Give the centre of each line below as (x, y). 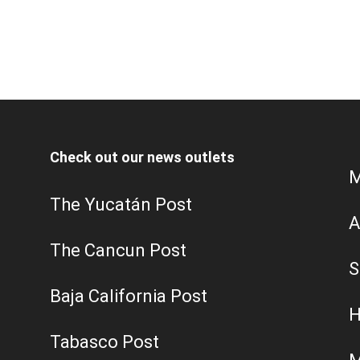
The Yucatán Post (121, 204)
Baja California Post (129, 296)
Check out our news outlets (142, 157)
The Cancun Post (118, 250)
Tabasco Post (104, 342)
